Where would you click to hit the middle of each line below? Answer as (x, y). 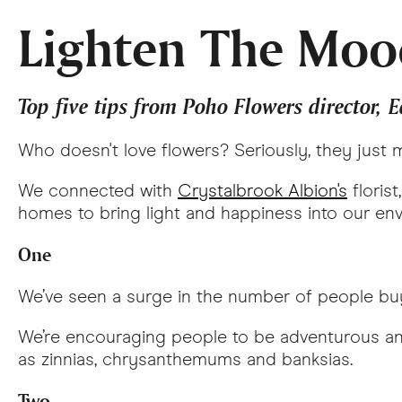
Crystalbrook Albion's (262, 190)
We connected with (98, 190)
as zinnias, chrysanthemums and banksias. (185, 359)
